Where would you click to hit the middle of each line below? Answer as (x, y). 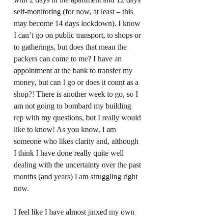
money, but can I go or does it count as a (77, 82)
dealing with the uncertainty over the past (78, 165)
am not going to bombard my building (73, 106)
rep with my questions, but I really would (78, 118)
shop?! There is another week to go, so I (77, 94)
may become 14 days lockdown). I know (78, 23)
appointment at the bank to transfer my (74, 70)
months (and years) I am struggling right (77, 177)
